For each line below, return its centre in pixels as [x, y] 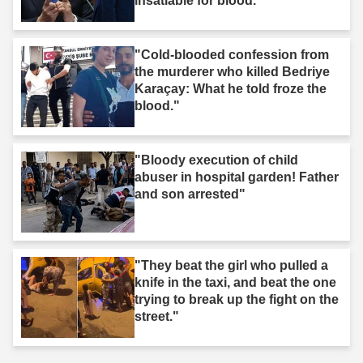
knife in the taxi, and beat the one [235, 282]
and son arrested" [190, 194]
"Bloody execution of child [216, 160]
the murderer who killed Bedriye [232, 71]
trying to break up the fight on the [237, 299]
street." [157, 316]
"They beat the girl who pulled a [231, 265]
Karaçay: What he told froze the [231, 88]
